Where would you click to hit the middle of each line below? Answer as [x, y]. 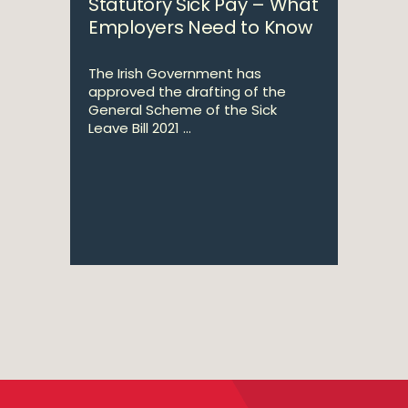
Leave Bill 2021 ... [140, 128]
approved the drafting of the [187, 92]
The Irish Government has [175, 73]
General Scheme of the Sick [183, 110]
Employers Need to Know [200, 27]
